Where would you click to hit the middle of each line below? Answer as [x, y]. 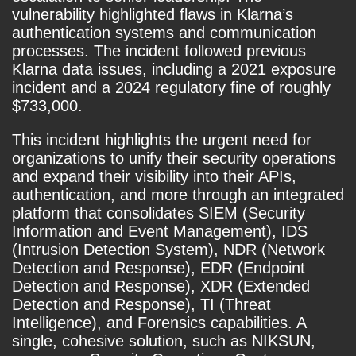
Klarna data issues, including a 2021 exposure [174, 70]
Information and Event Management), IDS [160, 232]
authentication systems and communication [164, 33]
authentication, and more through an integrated [178, 195]
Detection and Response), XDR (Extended [161, 286]
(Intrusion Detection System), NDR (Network [168, 250]
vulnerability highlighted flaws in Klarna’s [153, 15]
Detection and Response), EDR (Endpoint [159, 268]
